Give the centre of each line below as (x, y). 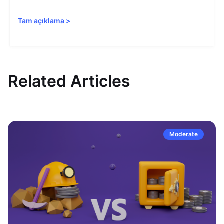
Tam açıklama (41, 21)
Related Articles (69, 81)
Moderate (184, 134)
